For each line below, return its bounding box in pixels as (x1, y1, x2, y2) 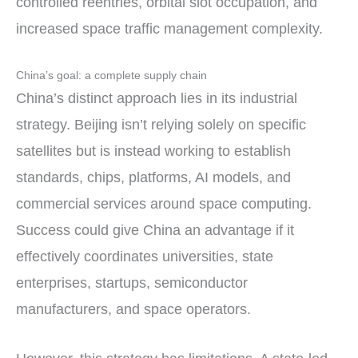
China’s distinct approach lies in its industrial (16, 90, 297, 107)
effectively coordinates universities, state (16, 249, 273, 265)
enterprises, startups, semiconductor (16, 275, 248, 292)
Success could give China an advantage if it (16, 222, 294, 239)
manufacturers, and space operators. (16, 301, 251, 318)
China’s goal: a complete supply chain (16, 70, 207, 82)
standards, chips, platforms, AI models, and (16, 169, 291, 186)
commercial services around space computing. (16, 196, 312, 213)
